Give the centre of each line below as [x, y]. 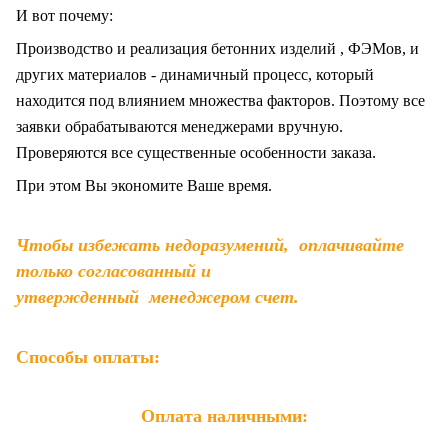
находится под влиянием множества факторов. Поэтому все [220, 101]
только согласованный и [113, 271]
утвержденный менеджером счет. [157, 297]
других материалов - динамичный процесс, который [195, 75]
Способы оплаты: [88, 357]
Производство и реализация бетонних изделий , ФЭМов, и [217, 49]
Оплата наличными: [224, 416]
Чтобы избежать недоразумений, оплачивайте [210, 245]
